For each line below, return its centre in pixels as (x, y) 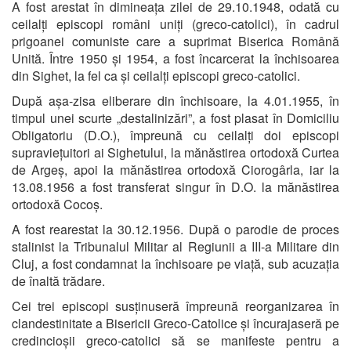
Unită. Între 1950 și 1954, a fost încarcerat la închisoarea (175, 58)
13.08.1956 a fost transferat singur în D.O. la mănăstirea (175, 186)
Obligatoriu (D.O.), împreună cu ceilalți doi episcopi (175, 135)
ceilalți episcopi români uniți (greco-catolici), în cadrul (175, 24)
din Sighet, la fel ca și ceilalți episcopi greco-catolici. (156, 75)
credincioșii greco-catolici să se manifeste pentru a (175, 340)
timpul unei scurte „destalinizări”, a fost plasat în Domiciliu (175, 118)
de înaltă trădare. (58, 280)
